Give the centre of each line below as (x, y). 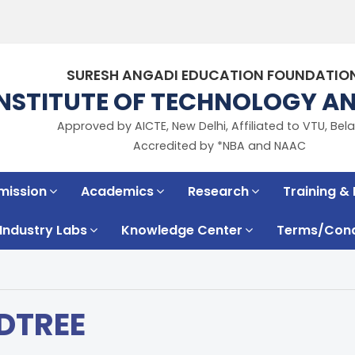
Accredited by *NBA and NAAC (220, 146)
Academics (117, 191)
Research (218, 191)
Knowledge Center (182, 230)
